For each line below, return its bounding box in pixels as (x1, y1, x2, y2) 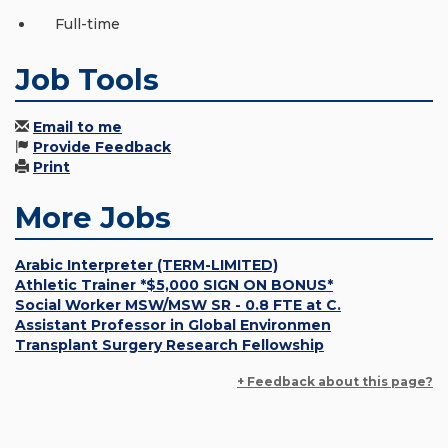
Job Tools (15, 62, 159, 98)
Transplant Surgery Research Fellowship (15, 336, 324, 355)
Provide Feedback (33, 138, 171, 157)
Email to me (33, 118, 122, 137)
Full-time (55, 15, 120, 34)
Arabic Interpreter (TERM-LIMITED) (15, 256, 278, 275)
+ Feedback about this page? (237, 374, 433, 390)
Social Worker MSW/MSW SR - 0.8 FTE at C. (15, 296, 341, 315)
